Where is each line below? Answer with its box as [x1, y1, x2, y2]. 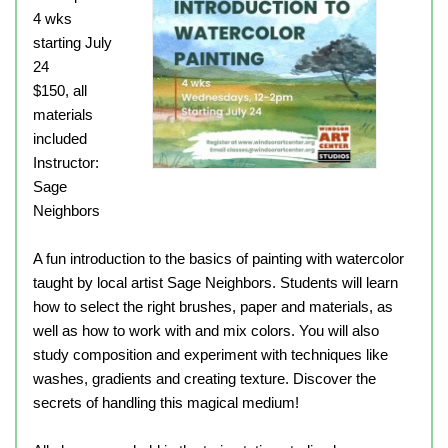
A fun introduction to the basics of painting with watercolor [33, 250, 404, 267]
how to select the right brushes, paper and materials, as [33, 298, 393, 315]
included [33, 130, 87, 147]
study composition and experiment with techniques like [33, 346, 388, 363]
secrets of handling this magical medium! [33, 394, 299, 411]
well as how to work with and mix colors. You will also [33, 322, 379, 339]
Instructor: [33, 154, 99, 171]
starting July [33, 34, 112, 51]
